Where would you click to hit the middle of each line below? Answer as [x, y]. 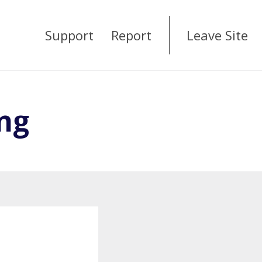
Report [131, 35]
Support [69, 35]
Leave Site [217, 35]
